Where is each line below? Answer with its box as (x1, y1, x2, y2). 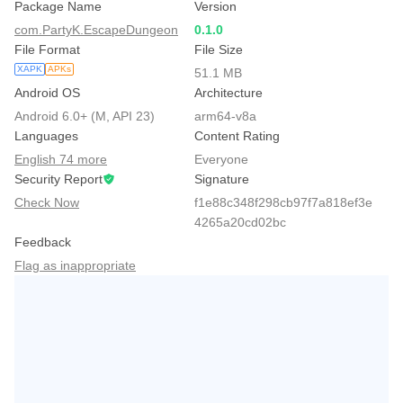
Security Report (14, 172, 103, 186)
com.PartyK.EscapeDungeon (14, 22, 178, 37)
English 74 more (14, 152, 107, 166)
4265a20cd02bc (194, 215, 286, 229)
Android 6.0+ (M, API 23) (14, 109, 155, 123)
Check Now (14, 195, 79, 210)
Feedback (14, 235, 71, 249)
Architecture (194, 85, 263, 100)
